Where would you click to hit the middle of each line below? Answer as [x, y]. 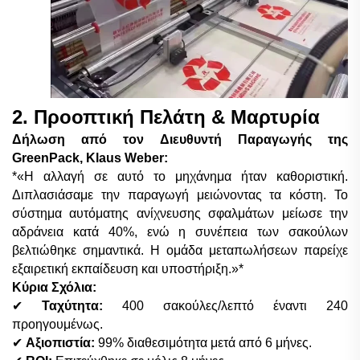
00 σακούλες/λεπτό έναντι [228, 305]
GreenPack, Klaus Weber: [90, 157]
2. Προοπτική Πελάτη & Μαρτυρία [166, 117]
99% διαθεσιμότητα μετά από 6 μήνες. [205, 342]
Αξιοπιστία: [62, 342]
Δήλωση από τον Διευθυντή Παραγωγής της [180, 139]
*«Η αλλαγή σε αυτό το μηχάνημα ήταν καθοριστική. [180, 176]
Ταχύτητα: [82, 305]
